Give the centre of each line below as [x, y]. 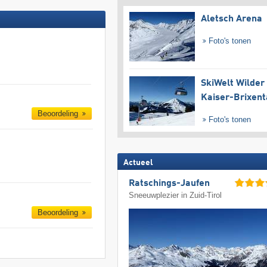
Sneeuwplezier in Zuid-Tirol [176, 195]
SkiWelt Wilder [232, 83]
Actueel [138, 162]
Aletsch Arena [231, 19]
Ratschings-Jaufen [170, 183]
